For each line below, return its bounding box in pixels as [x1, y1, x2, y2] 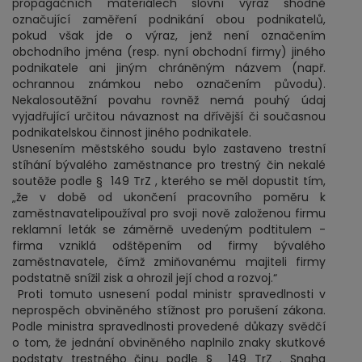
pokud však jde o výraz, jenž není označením [12, 27, 326, 44]
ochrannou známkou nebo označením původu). [12, 76, 326, 92]
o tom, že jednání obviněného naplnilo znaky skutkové [12, 335, 326, 351]
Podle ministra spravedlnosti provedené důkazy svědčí [12, 318, 326, 335]
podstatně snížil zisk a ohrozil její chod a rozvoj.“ [12, 270, 277, 286]
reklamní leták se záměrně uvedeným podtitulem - [12, 221, 326, 238]
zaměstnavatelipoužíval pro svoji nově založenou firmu [12, 205, 326, 221]
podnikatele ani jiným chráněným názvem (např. [12, 60, 326, 76]
